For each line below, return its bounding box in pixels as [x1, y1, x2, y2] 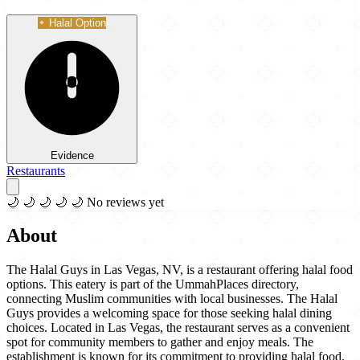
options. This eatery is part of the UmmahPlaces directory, [6, 277, 299, 292]
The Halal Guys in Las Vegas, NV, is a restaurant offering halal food [6, 263, 353, 277]
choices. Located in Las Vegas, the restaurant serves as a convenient [6, 321, 350, 335]
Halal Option [49, 16, 106, 29]
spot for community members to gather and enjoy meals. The [6, 335, 313, 350]
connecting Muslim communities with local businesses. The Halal [6, 292, 337, 306]
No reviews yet [87, 194, 164, 209]
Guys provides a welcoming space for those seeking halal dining [6, 306, 332, 321]
